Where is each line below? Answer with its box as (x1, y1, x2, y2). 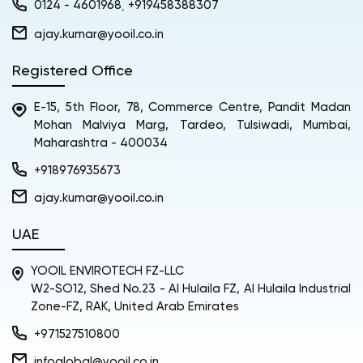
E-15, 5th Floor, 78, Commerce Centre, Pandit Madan (34, 100, 351, 113)
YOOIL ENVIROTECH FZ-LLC (31, 264, 184, 277)
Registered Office (12, 63, 133, 79)
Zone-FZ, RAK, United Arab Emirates (31, 300, 239, 313)
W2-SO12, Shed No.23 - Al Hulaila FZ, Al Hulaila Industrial (31, 282, 351, 295)
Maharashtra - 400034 (34, 136, 168, 149)
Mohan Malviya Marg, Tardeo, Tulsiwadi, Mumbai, (34, 118, 351, 131)
